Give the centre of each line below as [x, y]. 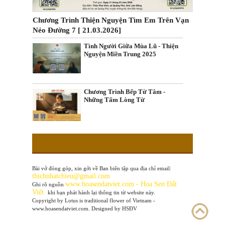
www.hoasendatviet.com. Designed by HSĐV [85, 208]
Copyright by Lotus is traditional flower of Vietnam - [94, 200]
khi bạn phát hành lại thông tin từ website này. [101, 192]
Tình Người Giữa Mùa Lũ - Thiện [131, 46]
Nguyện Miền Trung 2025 [120, 54]
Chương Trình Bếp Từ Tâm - [125, 92]
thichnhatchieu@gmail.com [72, 176]
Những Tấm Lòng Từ [114, 100]
